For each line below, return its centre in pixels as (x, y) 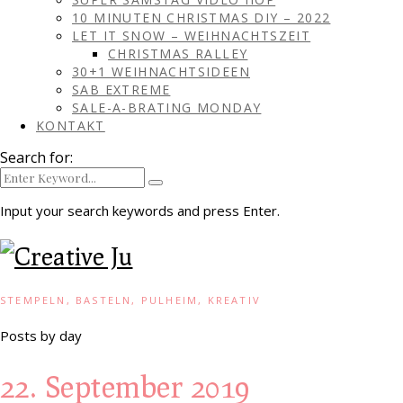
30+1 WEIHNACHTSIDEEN (161, 72)
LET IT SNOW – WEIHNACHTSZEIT (192, 36)
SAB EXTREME (121, 90)
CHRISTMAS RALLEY (178, 54)
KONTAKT (71, 125)
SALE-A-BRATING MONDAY (167, 107)
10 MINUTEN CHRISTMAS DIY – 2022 (201, 18)
